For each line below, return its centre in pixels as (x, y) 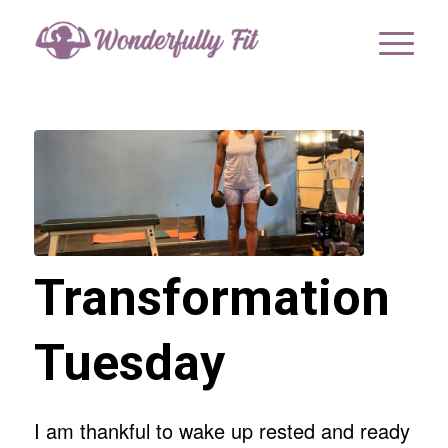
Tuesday (129, 362)
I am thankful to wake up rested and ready (221, 430)
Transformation (211, 297)
